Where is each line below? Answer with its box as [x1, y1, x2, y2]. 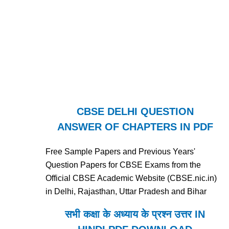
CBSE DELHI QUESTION [76, 106, 194, 118]
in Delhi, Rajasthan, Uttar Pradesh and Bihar [45, 187, 207, 196]
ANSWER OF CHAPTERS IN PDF [57, 121, 213, 133]
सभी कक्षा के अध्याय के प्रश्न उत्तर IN [65, 209, 205, 220]
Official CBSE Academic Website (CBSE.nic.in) [45, 174, 217, 183]
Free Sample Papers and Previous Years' [45, 147, 196, 156]
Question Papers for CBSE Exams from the [45, 161, 201, 170]
